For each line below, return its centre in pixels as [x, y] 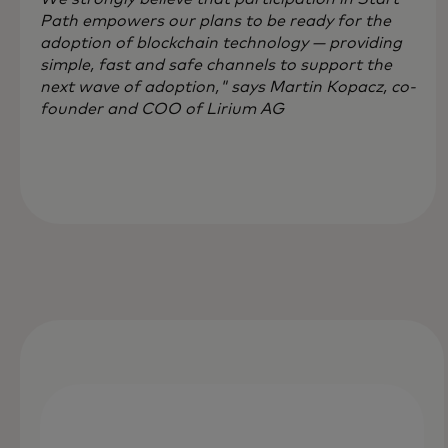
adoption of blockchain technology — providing [221, 42]
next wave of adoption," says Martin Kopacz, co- [228, 86]
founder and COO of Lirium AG [162, 108]
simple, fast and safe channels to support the [216, 64]
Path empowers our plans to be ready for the [215, 20]
